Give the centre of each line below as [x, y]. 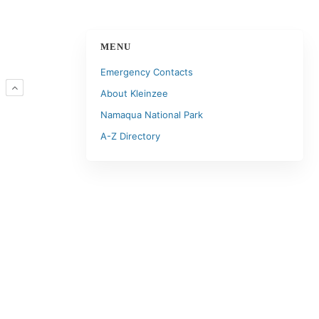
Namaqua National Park [151, 115]
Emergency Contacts [146, 72]
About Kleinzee [134, 93]
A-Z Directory [130, 136]
